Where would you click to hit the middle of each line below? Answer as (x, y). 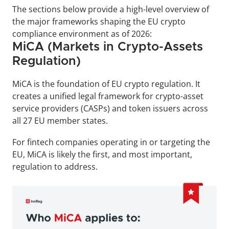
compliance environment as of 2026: (82, 34)
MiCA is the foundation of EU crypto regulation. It (106, 84)
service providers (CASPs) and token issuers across (110, 108)
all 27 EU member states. (61, 121)
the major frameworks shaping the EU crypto (99, 21)
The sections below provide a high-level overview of (111, 9)
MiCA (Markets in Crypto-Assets (108, 47)
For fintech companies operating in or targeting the (111, 142)
